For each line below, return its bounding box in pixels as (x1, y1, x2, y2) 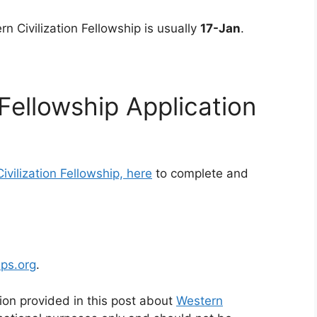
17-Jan (200, 21, 241, 35)
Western (176, 293, 223, 308)
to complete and (152, 166, 248, 180)
